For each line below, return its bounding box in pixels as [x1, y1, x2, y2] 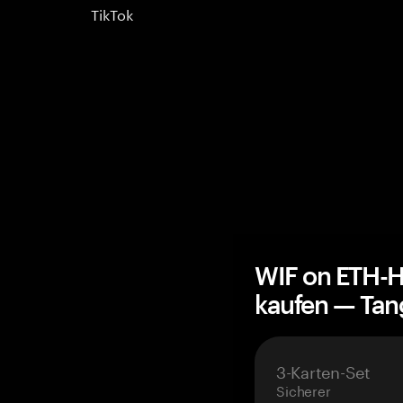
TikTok [90, 2, 133, 24]
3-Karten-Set [276, 357, 371, 382]
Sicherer [276, 379, 331, 400]
